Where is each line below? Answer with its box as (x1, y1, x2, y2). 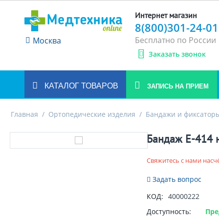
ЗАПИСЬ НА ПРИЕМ (145, 83, 209, 90)
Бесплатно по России (135, 35, 217, 45)
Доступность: (147, 207, 191, 216)
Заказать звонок (149, 49, 206, 59)
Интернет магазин (135, 10, 197, 20)
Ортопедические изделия (48, 109, 135, 119)
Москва (33, 35, 61, 46)
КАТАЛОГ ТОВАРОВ (43, 82, 118, 90)
